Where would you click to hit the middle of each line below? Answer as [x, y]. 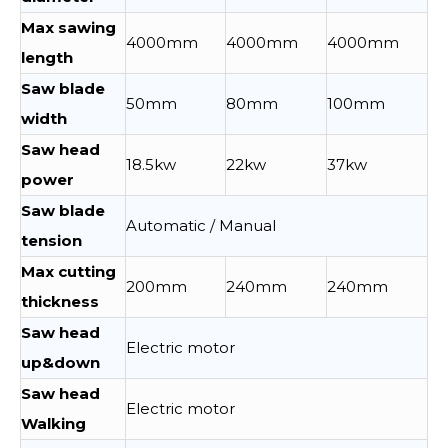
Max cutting [68, 271]
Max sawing [68, 27]
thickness [60, 301]
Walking [53, 423]
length [47, 57]
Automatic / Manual [201, 225]
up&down [60, 362]
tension [51, 240]
